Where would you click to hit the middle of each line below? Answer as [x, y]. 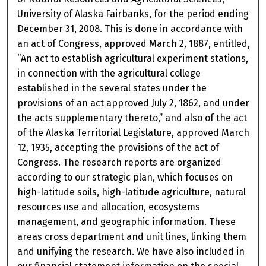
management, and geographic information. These [127, 222]
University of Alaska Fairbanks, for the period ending [133, 14]
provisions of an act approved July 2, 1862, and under [134, 103]
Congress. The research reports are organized [120, 163]
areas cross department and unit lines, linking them [132, 237]
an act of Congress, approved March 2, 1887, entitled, [134, 44]
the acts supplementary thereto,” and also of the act [132, 118]
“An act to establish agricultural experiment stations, [133, 59]
